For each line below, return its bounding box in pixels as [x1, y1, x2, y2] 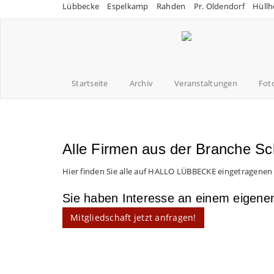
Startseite [72, 78, 108, 89]
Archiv [129, 78, 153, 89]
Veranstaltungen [174, 78, 237, 89]
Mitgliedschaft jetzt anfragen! [70, 212, 196, 223]
